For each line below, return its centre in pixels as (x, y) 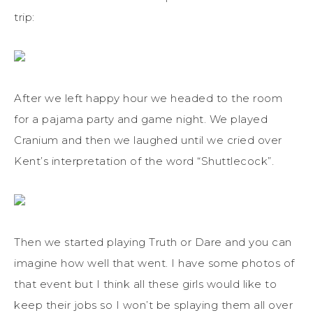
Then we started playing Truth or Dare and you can (153, 242)
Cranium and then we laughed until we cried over (148, 140)
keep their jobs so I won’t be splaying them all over (153, 305)
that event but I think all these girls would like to (145, 284)
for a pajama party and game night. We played (141, 119)
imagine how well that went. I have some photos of (154, 263)
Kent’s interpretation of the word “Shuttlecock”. (144, 161)
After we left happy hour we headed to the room (148, 98)
